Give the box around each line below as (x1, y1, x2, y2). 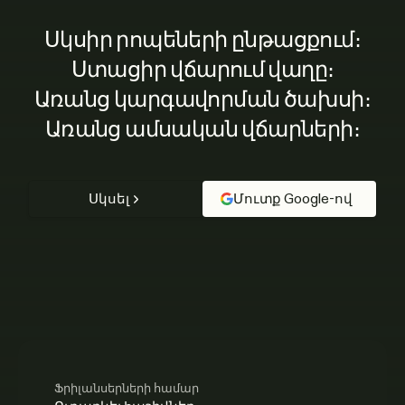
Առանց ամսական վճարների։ (44, 115, 361, 144)
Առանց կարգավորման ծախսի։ (33, 85, 372, 114)
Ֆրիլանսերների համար (54, 381, 199, 396)
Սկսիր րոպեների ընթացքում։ (44, 25, 361, 54)
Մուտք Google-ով (233, 190, 353, 208)
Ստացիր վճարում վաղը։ (71, 55, 334, 84)
